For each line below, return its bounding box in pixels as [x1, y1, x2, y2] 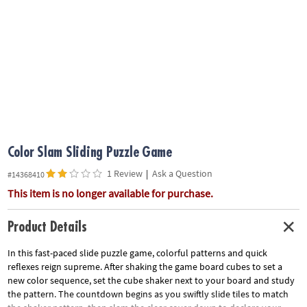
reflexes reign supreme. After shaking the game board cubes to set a [7, 260, 282, 273]
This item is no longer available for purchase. [7, 186, 213, 201]
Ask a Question [151, 167, 212, 180]
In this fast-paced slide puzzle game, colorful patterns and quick [7, 246, 267, 259]
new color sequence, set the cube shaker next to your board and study [7, 273, 295, 286]
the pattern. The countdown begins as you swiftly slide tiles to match [7, 287, 288, 300]
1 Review [106, 167, 143, 180]
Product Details [7, 220, 87, 235]
